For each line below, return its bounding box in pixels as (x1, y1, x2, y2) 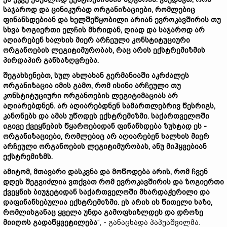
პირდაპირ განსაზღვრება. (3, 56, 99, 64)
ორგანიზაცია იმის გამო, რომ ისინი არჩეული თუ (3, 82, 181, 90)
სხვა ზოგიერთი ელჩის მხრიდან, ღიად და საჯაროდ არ (3, 26, 205, 34)
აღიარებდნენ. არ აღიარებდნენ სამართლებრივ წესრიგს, (3, 102, 215, 110)
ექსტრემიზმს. (3, 153, 53, 161)
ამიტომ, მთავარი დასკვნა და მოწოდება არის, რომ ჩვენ (3, 168, 208, 176)
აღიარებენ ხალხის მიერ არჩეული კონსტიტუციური (3, 36, 190, 44)
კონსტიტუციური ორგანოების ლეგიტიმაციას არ (3, 92, 178, 100)
